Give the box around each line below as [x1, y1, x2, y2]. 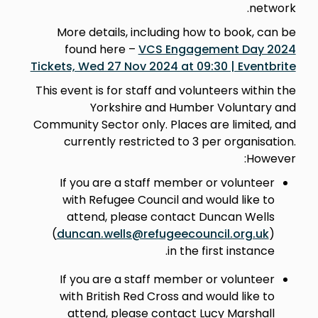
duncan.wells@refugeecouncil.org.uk [56, 225, 269, 242]
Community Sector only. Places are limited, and [33, 116, 296, 133]
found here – [64, 40, 138, 57]
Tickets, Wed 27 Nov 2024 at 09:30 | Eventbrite [30, 57, 296, 75]
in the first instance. [167, 242, 275, 259]
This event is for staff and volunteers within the [35, 82, 296, 99]
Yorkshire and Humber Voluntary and [89, 99, 296, 116]
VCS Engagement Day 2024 [138, 40, 296, 57]
